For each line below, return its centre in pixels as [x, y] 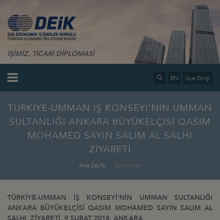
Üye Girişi [198, 78]
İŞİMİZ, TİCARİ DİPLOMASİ [51, 54]
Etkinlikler [128, 165]
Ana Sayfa [92, 165]
